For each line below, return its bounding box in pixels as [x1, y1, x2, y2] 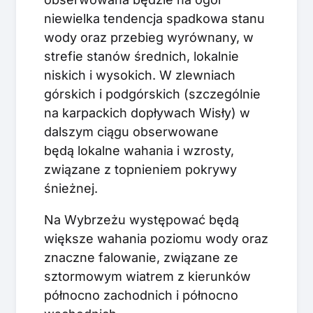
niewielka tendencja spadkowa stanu [44, 10, 265, 26]
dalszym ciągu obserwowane [44, 124, 219, 139]
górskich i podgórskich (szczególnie [44, 86, 261, 101]
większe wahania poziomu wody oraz [44, 231, 268, 246]
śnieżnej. [44, 180, 98, 196]
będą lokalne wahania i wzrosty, [44, 143, 234, 158]
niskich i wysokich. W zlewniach [44, 67, 235, 82]
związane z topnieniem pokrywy [44, 161, 237, 177]
